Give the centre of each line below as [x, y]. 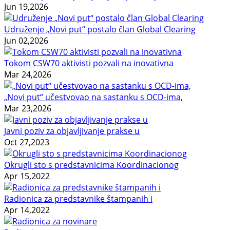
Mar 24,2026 [28, 75]
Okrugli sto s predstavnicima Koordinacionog [91, 165]
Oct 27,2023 [27, 142]
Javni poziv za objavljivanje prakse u [72, 131]
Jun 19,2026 [26, 7]
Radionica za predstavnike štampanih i [78, 199]
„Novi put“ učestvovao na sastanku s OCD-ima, [93, 97]
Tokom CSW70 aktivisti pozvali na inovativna [89, 63]
